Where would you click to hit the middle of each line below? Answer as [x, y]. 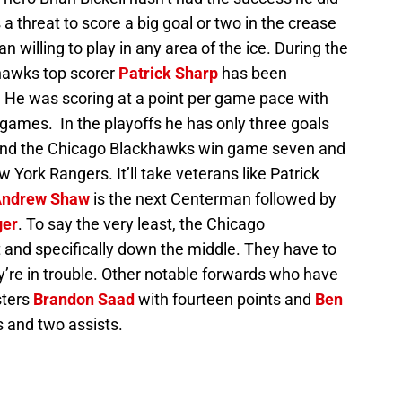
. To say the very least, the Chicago [141, 224]
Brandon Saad [84, 300]
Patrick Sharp [168, 74]
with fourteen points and [225, 300]
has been [253, 74]
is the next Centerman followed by [213, 199]
